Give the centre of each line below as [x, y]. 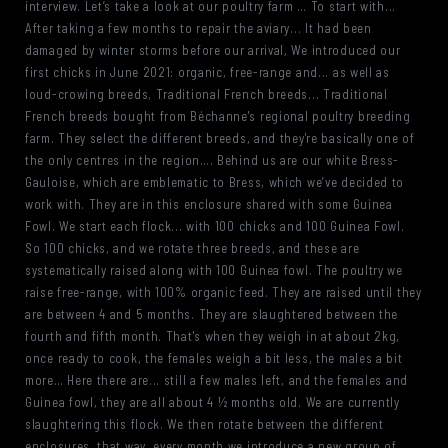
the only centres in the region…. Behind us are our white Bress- [212, 160]
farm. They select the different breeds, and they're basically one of [220, 138]
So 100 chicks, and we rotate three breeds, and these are [192, 248]
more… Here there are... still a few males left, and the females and [216, 380]
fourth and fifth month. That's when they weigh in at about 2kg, [213, 336]
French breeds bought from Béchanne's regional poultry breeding [218, 116]
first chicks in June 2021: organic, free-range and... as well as [207, 72]
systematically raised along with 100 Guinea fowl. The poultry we [214, 270]
